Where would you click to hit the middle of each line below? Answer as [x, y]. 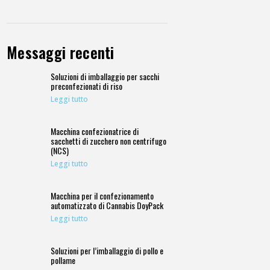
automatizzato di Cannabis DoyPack [107, 206]
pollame [63, 260]
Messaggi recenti [60, 52]
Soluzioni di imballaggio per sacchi [105, 77]
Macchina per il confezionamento [102, 196]
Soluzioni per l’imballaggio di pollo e [107, 251]
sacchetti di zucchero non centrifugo [109, 141]
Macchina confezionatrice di [95, 131]
